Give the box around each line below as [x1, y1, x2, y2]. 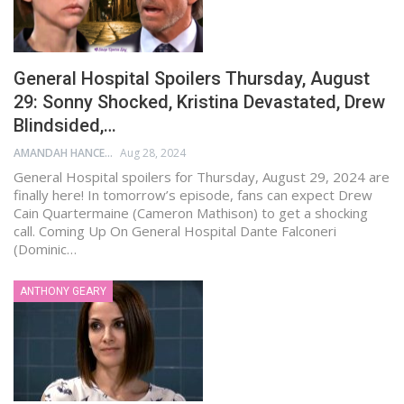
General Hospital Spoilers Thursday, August [14, 67, 370, 89]
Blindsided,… [14, 114, 116, 136]
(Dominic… [14, 239, 77, 258]
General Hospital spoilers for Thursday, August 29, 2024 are [14, 167, 390, 186]
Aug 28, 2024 [120, 144, 186, 161]
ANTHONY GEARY [20, 284, 106, 298]
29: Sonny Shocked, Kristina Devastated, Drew [14, 90, 385, 113]
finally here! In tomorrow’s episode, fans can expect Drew [14, 185, 372, 204]
